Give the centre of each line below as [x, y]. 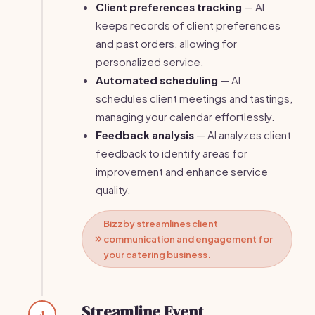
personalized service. [150, 62]
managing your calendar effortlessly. [185, 116]
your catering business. [157, 255]
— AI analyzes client [243, 135]
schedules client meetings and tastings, [194, 98]
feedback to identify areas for [172, 153]
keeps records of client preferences [188, 25]
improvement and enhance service [182, 171]
